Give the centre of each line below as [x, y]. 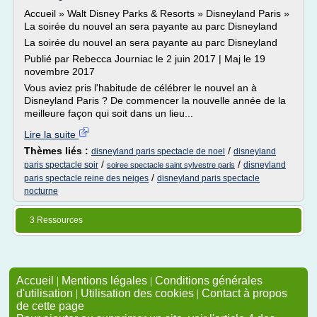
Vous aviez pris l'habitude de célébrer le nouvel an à [140, 88]
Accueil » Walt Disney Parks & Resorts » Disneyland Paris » [157, 13]
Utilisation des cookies [137, 293]
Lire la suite [51, 134]
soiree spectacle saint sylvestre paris [171, 165]
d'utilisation [45, 293]
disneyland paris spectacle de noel [158, 151]
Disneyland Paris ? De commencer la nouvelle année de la [155, 100]
